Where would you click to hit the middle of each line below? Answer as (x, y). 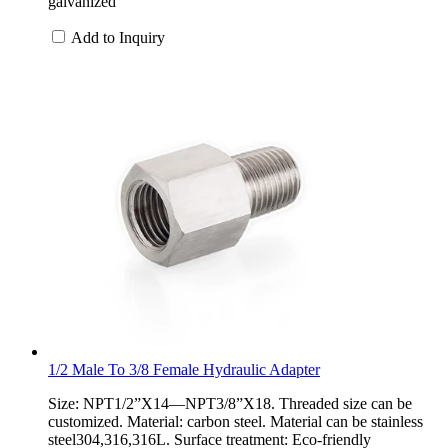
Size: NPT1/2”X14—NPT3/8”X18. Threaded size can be (230, 403)
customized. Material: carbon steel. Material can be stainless (235, 421)
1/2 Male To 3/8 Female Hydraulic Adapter (184, 369)
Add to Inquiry (118, 37)
